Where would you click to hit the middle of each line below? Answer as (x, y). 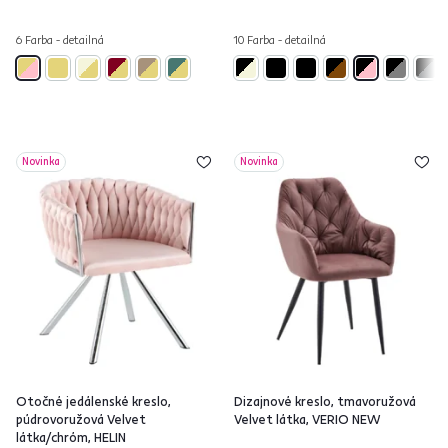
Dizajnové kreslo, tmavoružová (325, 401)
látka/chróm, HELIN (71, 437)
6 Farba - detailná (60, 39)
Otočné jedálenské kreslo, (93, 401)
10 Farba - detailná (280, 39)
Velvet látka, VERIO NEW (307, 419)
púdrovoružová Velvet (81, 419)
